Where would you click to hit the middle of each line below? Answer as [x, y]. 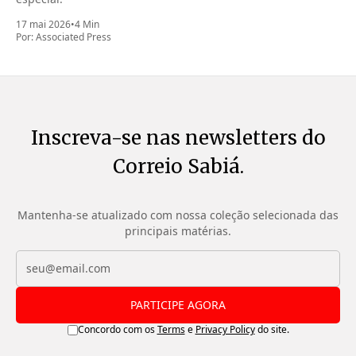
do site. [272, 330]
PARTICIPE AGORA [178, 305]
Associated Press [74, 37]
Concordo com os [117, 330]
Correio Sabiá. [178, 166]
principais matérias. [178, 231]
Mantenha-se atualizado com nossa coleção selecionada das [178, 215]
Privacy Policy [225, 330]
